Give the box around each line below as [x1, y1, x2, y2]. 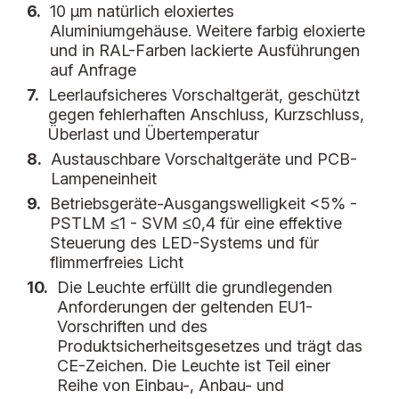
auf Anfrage [50, 61, 136, 79]
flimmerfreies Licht [50, 253, 183, 272]
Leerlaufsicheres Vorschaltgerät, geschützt [48, 85, 360, 104]
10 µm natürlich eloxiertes [50, 2, 234, 20]
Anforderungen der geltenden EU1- [57, 297, 313, 316]
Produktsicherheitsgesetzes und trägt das [57, 337, 362, 355]
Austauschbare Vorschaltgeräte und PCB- [51, 150, 357, 168]
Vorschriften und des [57, 317, 208, 336]
